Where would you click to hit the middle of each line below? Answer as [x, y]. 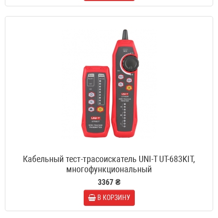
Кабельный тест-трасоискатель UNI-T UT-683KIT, [109, 159]
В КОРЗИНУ [114, 198]
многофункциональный [109, 169]
